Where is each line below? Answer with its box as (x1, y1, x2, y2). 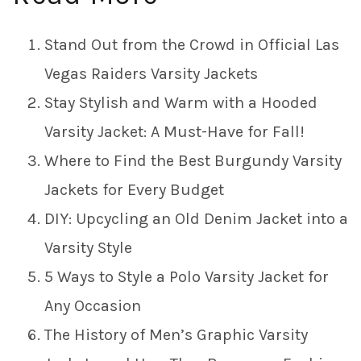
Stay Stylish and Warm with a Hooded (44, 93, 317, 113)
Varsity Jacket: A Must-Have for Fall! (44, 122, 305, 142)
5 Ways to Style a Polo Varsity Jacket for (44, 268, 329, 287)
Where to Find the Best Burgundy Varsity (44, 151, 342, 171)
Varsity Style (44, 239, 132, 258)
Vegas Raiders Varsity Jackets (44, 64, 258, 84)
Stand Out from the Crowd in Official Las (44, 35, 339, 55)
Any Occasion (44, 297, 141, 316)
